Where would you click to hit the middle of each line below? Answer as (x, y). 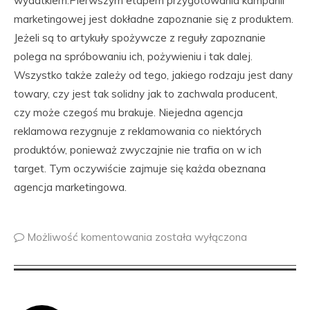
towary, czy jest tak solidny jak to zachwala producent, (146, 94)
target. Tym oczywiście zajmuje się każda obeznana (140, 168)
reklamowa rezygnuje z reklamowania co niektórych (138, 131)
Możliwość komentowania (91, 237)
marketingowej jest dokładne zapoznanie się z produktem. (154, 19)
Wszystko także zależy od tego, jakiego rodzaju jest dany (153, 75)
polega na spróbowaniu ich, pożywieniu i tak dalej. (133, 56)
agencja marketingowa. (70, 187)
